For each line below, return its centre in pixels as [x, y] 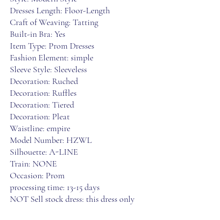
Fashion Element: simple [52, 57]
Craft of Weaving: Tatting [54, 22]
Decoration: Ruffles [43, 93]
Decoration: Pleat [40, 116]
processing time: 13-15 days [55, 187]
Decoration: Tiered [42, 105]
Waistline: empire [40, 128]
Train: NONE [33, 164]
